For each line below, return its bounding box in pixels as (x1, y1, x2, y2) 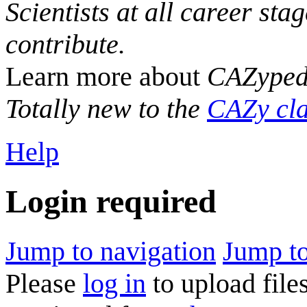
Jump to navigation (5, 235, 216, 267)
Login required (5, 183, 217, 220)
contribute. (5, 29, 125, 60)
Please (5, 267, 83, 299)
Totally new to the (5, 93, 207, 124)
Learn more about (5, 61, 207, 92)
